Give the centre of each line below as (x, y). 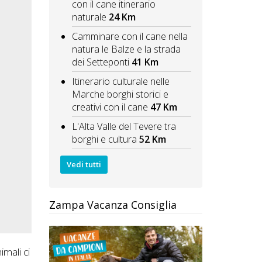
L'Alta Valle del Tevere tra (124, 127)
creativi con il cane (110, 107)
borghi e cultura (104, 139)
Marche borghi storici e (120, 94)
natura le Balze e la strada (126, 49)
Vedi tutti (84, 164)
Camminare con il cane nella (130, 37)
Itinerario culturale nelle (120, 82)
